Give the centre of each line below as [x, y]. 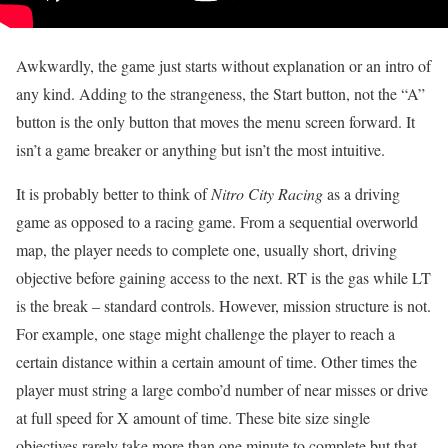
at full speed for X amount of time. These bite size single [193, 418]
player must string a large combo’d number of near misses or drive [222, 390]
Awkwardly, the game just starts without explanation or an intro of [223, 66]
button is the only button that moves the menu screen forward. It [215, 122]
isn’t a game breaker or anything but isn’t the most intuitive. [200, 150]
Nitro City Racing [267, 194]
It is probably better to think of [113, 194]
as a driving [361, 194]
